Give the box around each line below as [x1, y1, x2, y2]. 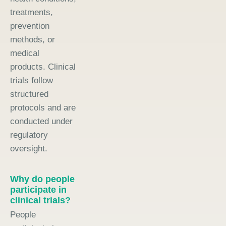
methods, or [10, 34, 55, 44]
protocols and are [10, 102, 76, 112]
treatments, [10, 7, 53, 17]
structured [10, 89, 48, 99]
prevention [10, 21, 49, 31]
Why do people [10, 174, 75, 184]
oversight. [10, 143, 47, 153]
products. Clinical [10, 62, 76, 72]
